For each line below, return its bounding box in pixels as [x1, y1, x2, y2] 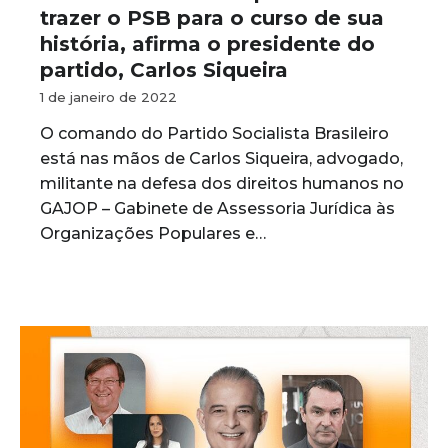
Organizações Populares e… [40, 224, 266, 243]
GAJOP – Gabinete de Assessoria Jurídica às [40, 199, 395, 218]
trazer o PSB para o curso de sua [40, 6, 384, 30]
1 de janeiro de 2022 [40, 89, 177, 105]
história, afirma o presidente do [40, 32, 375, 56]
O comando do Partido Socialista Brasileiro [40, 124, 389, 143]
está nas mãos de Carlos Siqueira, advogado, [40, 149, 403, 168]
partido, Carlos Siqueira [40, 58, 288, 82]
